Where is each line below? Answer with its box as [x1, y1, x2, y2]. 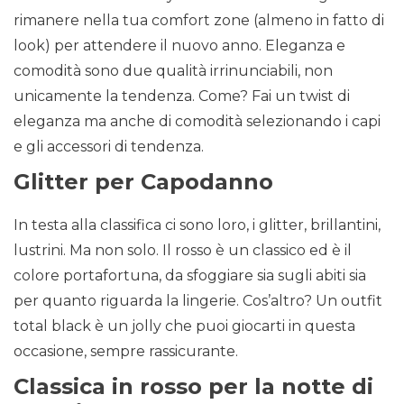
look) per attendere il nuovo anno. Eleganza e [14, 37, 345, 55]
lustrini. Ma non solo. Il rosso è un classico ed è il [14, 242, 352, 260]
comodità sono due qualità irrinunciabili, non [14, 62, 333, 80]
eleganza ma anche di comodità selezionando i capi [14, 113, 381, 131]
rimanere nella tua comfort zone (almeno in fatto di [14, 12, 384, 30]
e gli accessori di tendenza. [14, 138, 204, 156]
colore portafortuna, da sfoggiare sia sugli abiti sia [14, 267, 366, 285]
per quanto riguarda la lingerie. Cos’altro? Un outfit [14, 292, 382, 310]
